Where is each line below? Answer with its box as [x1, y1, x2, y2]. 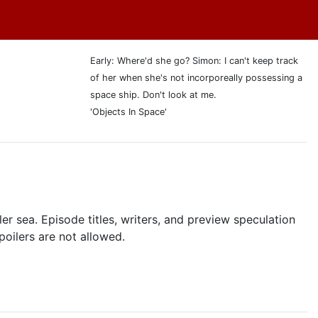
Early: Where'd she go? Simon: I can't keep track [90, 55, 298, 66]
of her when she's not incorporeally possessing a [90, 72, 302, 83]
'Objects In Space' [90, 106, 167, 117]
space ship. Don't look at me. [90, 89, 216, 100]
